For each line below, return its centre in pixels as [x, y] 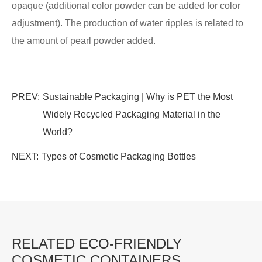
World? [58, 132]
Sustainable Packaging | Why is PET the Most [138, 97]
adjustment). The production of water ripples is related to [127, 23]
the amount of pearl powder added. [84, 41]
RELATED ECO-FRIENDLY [97, 244]
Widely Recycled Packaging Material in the [132, 114]
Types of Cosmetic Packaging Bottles [119, 156]
